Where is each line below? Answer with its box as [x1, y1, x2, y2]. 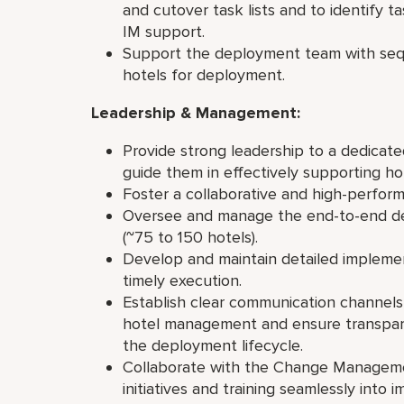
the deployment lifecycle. [123, 335, 308, 355]
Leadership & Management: [91, 103, 305, 123]
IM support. [123, 22, 214, 41]
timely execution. [123, 271, 246, 290]
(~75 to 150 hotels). [123, 227, 262, 247]
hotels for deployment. [123, 65, 285, 85]
